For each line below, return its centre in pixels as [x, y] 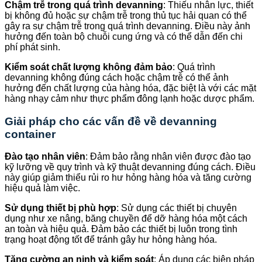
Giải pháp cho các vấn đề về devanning [111, 121]
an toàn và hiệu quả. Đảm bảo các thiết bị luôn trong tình [121, 229]
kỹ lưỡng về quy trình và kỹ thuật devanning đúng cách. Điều [130, 167]
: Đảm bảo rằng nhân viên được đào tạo [168, 157]
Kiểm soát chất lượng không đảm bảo [89, 67]
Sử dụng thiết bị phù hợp [61, 208]
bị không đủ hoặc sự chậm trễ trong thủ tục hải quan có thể [126, 15]
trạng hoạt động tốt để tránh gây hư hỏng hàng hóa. [111, 240]
